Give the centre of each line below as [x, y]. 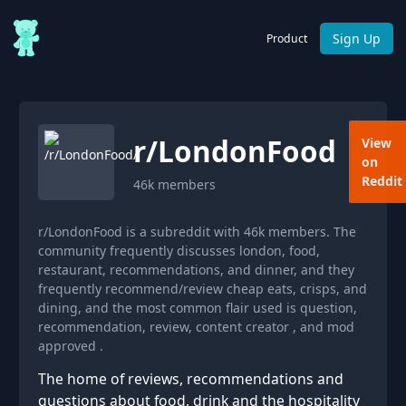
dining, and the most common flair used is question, [198, 308]
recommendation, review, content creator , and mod [196, 327]
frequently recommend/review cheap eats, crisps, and [203, 289]
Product [287, 38]
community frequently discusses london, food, [179, 251]
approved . [71, 346]
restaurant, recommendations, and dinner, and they [196, 270]
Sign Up [357, 38]
